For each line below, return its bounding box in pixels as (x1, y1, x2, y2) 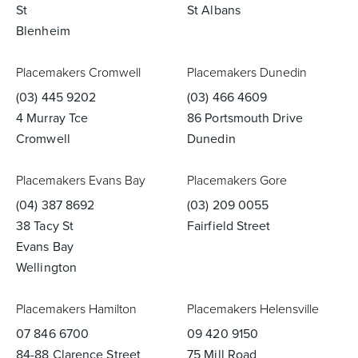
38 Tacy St (16, 217, 74, 235)
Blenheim (16, 22, 70, 40)
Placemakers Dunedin (187, 63, 307, 82)
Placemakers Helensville (187, 300, 319, 318)
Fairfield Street (187, 217, 271, 235)
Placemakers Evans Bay (16, 171, 145, 189)
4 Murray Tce (16, 109, 89, 127)
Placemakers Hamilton (16, 300, 137, 318)
